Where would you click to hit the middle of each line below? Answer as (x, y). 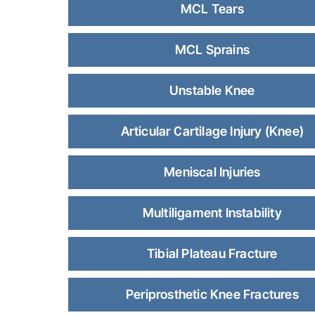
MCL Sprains (212, 50)
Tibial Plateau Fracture (212, 253)
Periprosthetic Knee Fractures (212, 294)
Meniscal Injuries (212, 172)
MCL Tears (212, 9)
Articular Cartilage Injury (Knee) (212, 131)
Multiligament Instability (212, 213)
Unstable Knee (212, 90)
